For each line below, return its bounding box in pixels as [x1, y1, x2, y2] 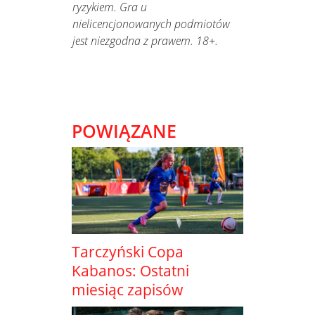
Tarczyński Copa [72, 241, 184, 262]
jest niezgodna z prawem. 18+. [72, 33, 218, 49]
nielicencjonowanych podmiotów [72, 16, 230, 32]
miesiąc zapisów [72, 279, 183, 300]
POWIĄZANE [72, 119, 176, 143]
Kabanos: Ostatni [72, 260, 189, 281]
